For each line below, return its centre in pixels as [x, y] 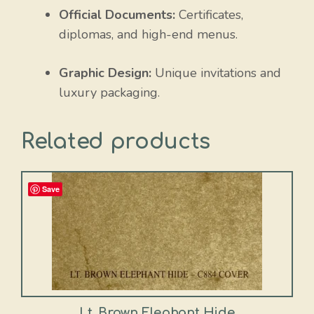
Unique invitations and [216, 73]
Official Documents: [117, 15]
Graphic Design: [105, 73]
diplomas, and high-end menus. [148, 35]
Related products [116, 142]
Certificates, [209, 15]
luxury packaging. [109, 93]
